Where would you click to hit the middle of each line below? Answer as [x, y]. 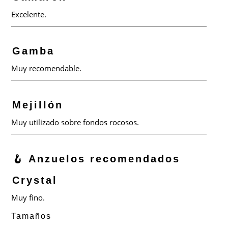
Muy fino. [28, 197]
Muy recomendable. [47, 68]
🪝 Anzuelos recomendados [96, 159]
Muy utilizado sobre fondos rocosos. [75, 122]
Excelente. [29, 15]
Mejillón [38, 105]
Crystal [35, 180]
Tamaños [32, 216]
